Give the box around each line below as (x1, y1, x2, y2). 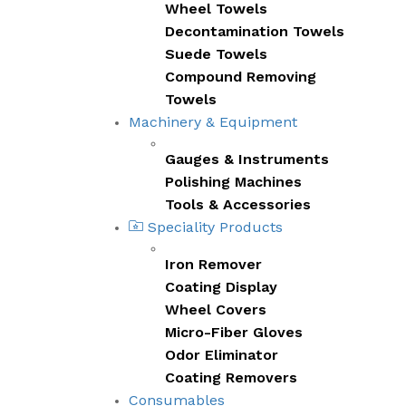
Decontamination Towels (165, 22, 344, 40)
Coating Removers (165, 368, 297, 386)
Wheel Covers (165, 300, 266, 318)
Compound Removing (165, 67, 316, 85)
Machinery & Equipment (129, 112, 297, 130)
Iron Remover (165, 255, 262, 273)
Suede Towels (165, 44, 267, 63)
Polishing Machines (165, 172, 302, 190)
